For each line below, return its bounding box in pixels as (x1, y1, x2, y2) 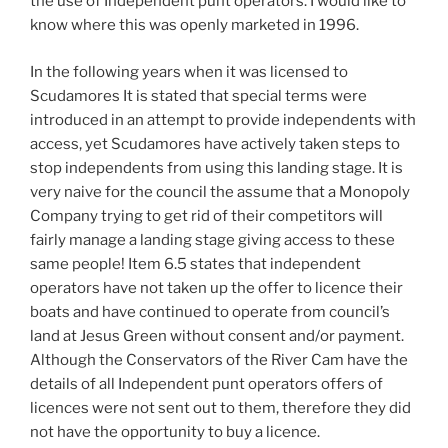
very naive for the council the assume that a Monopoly (30, 182, 410, 201)
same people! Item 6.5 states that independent (30, 254, 361, 273)
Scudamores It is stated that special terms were (30, 86, 367, 105)
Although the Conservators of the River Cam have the (30, 350, 408, 369)
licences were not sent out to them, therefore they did (30, 398, 411, 417)
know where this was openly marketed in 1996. (30, 16, 359, 34)
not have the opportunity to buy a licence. (30, 422, 320, 441)
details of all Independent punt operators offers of (30, 374, 383, 393)
